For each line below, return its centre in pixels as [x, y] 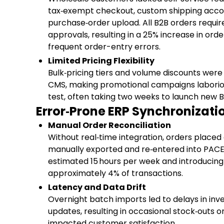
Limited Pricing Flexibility [101, 60]
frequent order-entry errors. [104, 46]
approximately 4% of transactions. [115, 173]
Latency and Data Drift [97, 187]
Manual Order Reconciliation [109, 125]
